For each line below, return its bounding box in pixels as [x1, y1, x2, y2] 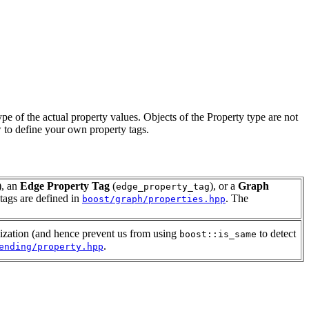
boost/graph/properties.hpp [82, 194, 226, 205]
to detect [257, 228, 296, 240]
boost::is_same [179, 229, 257, 240]
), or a [210, 180, 238, 192]
